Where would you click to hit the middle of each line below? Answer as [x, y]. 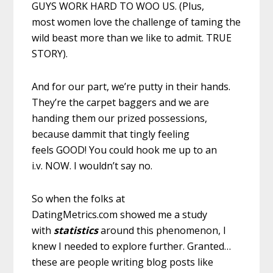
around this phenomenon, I [164, 230]
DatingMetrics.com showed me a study [120, 214]
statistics [76, 230]
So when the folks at [79, 198]
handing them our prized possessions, [120, 118]
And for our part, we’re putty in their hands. [131, 86]
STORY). [50, 53]
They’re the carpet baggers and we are [121, 102]
